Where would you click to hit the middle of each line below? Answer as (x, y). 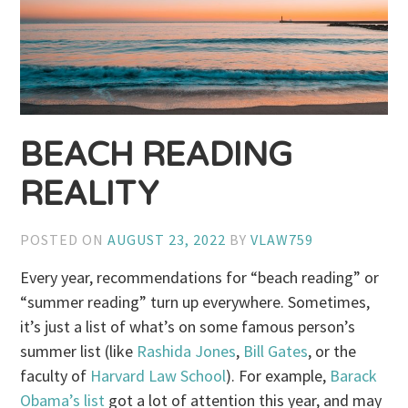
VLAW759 (282, 240)
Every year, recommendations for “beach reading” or (200, 278)
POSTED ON (64, 240)
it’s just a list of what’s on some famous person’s (188, 327)
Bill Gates (276, 352)
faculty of (56, 376)
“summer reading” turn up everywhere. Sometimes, (195, 302)
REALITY (90, 194)
